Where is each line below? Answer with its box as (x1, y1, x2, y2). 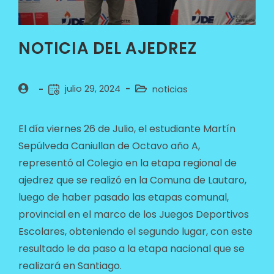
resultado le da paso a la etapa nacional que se (18, 242, 245, 256)
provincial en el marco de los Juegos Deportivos (18, 207, 249, 222)
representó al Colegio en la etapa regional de (18, 156, 237, 171)
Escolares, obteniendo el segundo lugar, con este (18, 224, 253, 239)
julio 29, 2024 (64, 83, 120, 95)
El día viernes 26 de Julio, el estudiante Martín (18, 122, 235, 136)
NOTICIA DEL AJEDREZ (18, 37, 197, 60)
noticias (152, 83, 188, 96)
